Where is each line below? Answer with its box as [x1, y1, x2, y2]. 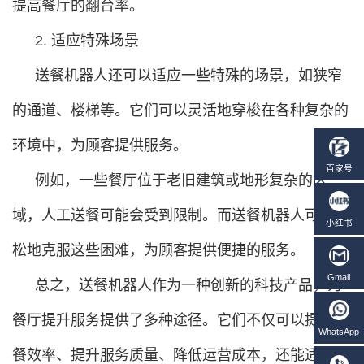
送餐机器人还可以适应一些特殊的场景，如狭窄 [35, 67, 342, 84]
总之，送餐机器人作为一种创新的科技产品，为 [35, 276, 342, 293]
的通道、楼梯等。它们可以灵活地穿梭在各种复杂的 [12, 102, 349, 119]
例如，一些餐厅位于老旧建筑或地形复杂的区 [35, 171, 327, 188]
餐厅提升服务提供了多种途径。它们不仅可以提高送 [12, 311, 349, 328]
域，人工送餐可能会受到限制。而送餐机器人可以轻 [12, 206, 349, 223]
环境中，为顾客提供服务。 [12, 136, 188, 154]
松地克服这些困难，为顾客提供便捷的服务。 [12, 241, 305, 258]
